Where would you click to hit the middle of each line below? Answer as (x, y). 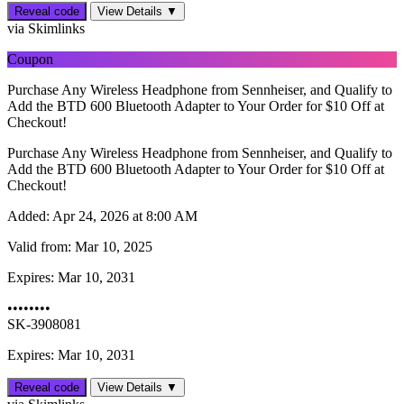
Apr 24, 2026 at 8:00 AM (124, 216)
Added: (28, 216)
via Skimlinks (46, 29)
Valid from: (39, 247)
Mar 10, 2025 (112, 247)
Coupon (30, 60)
